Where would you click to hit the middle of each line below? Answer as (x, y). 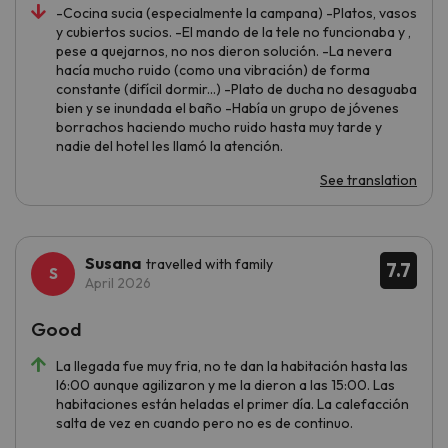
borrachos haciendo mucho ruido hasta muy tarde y (219, 126)
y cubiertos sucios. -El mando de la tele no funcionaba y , (233, 31)
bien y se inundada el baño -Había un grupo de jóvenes (227, 107)
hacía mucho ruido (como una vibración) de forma (213, 69)
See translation (368, 179)
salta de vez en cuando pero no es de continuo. (204, 422)
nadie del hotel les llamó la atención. (169, 145)
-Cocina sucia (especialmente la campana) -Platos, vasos (236, 12)
